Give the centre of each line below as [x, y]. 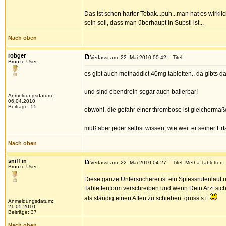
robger [17, 55]
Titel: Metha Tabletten [195, 163]
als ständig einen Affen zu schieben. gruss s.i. [147, 198]
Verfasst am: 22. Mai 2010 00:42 [128, 57]
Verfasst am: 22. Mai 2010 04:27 [128, 163]
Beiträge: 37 [22, 212]
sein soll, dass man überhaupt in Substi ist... [144, 23]
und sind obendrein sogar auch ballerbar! [141, 92]
